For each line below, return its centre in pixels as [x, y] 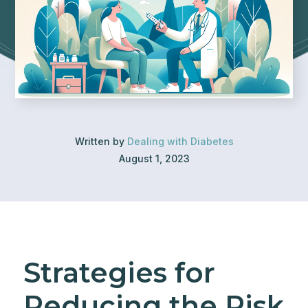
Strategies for [119, 273]
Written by [101, 141]
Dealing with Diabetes [180, 141]
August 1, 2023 [154, 158]
